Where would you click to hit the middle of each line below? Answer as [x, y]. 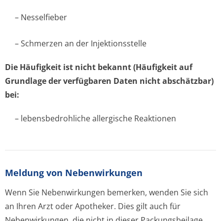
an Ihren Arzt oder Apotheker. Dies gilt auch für [93, 206]
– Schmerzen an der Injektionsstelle [81, 43]
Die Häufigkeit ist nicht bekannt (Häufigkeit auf [99, 67]
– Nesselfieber [41, 17]
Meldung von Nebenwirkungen [74, 173]
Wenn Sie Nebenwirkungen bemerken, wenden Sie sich [107, 192]
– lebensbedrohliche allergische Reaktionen [95, 118]
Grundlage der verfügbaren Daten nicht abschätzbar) [109, 81]
